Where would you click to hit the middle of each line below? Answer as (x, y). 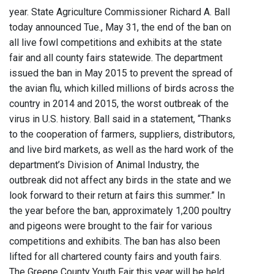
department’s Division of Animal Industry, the (104, 165)
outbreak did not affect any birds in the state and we (120, 180)
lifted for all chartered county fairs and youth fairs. (115, 257)
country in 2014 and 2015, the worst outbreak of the (119, 104)
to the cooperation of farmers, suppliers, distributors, (122, 135)
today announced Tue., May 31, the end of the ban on (120, 28)
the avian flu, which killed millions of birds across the (122, 89)
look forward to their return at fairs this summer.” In (117, 196)
